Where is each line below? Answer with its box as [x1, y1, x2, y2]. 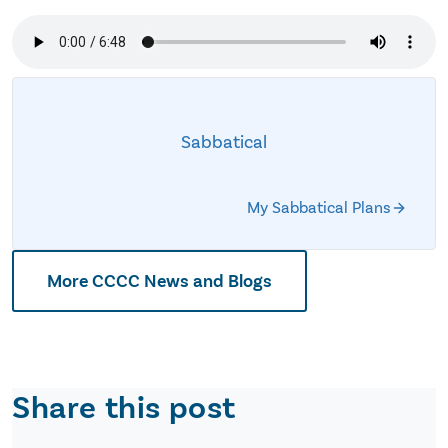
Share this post [12, 388, 236, 429]
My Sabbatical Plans [247, 198, 391, 218]
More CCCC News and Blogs [47, 270, 272, 293]
